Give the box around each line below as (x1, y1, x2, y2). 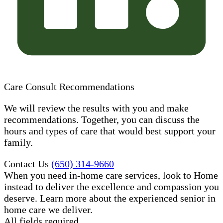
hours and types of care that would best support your (4, 125, 216, 136)
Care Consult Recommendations (4, 81, 134, 92)
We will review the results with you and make (4, 102, 189, 113)
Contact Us (4, 158, 49, 169)
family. (4, 136, 33, 148)
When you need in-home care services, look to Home (4, 169, 218, 181)
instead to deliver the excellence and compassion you (4, 181, 219, 192)
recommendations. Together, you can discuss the (4, 113, 200, 125)
